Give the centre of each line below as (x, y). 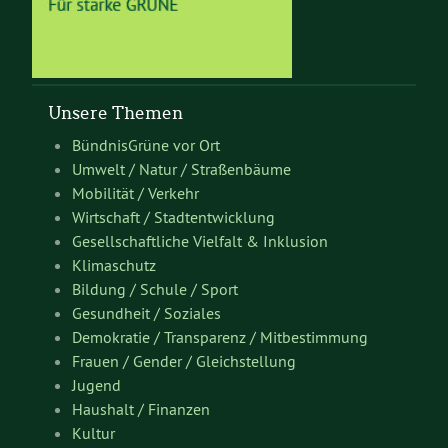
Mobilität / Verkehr (135, 193)
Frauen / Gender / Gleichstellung (184, 361)
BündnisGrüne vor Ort (146, 145)
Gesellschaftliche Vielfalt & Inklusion (200, 241)
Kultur (93, 433)
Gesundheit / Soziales (146, 313)
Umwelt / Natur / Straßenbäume (181, 169)
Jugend (96, 385)
